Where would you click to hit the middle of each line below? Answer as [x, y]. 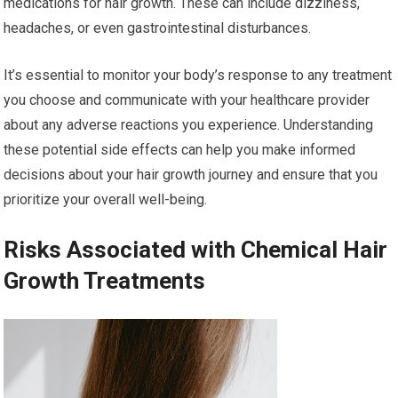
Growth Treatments [105, 280]
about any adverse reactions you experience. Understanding [189, 124]
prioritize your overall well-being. [106, 199]
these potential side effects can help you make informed [180, 149]
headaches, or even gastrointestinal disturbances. [158, 28]
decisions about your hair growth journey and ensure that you [191, 174]
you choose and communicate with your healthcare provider [187, 99]
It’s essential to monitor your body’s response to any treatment [198, 75]
